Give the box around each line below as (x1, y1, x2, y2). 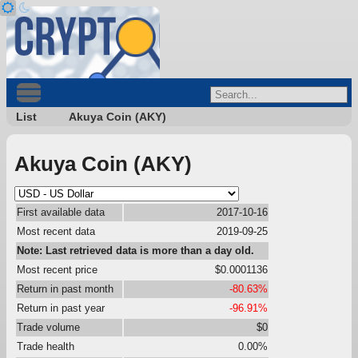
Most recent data (17, 225, 95, 237)
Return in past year (17, 301, 105, 314)
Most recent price (17, 263, 97, 276)
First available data (17, 205, 105, 218)
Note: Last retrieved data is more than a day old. (17, 244, 254, 257)
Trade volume (17, 320, 80, 333)
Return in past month (17, 282, 113, 295)
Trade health (17, 340, 74, 352)
